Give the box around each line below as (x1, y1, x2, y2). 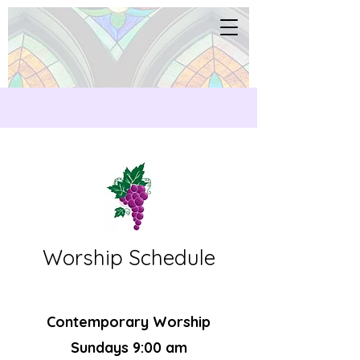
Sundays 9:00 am (70, 338, 187, 357)
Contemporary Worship (47, 313, 211, 331)
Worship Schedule (42, 244, 215, 271)
